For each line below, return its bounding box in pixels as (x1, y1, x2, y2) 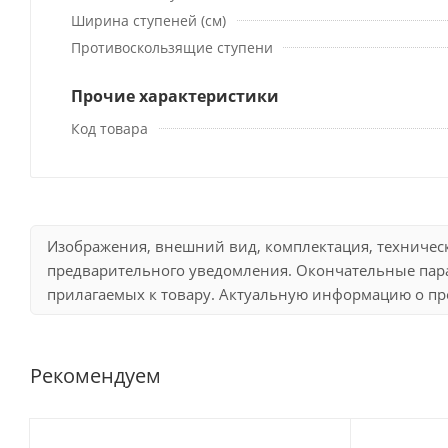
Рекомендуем (30, 361, 161, 389)
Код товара (71, 118, 148, 138)
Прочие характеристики (71, 84, 279, 107)
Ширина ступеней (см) (71, 10, 226, 30)
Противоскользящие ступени (71, 37, 273, 57)
